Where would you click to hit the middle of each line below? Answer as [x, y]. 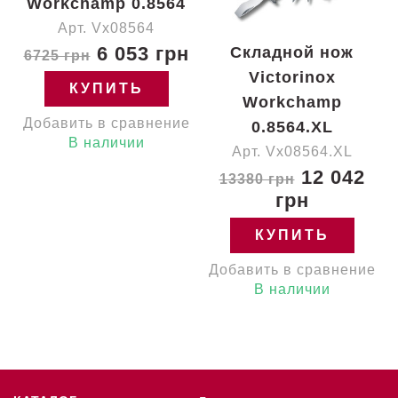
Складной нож [292, 52]
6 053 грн [139, 54]
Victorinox [292, 77]
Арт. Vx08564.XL [292, 151]
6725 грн [57, 56]
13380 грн [257, 179]
